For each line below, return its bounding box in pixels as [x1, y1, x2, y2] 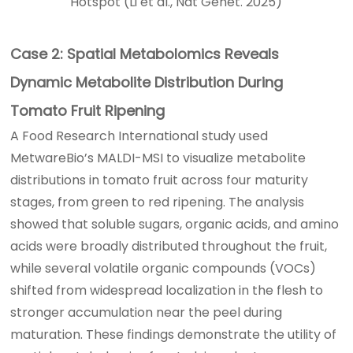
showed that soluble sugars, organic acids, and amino [10, 214, 340, 233]
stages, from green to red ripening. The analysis [10, 192, 305, 211]
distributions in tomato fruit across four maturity [10, 170, 309, 189]
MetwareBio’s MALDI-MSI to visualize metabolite [10, 148, 307, 167]
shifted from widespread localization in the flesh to [10, 281, 324, 299]
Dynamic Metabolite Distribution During [10, 72, 284, 92]
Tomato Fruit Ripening [10, 100, 165, 121]
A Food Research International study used [10, 126, 269, 145]
